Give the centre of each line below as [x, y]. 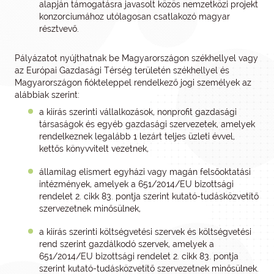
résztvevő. [59, 29]
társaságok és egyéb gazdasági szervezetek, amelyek [147, 124]
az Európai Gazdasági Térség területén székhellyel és [122, 70]
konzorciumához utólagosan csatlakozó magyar [135, 17]
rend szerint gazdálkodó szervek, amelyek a [127, 244]
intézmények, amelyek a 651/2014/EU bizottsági [136, 184]
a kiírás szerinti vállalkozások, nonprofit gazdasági [138, 112]
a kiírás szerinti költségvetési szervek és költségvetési [145, 232]
